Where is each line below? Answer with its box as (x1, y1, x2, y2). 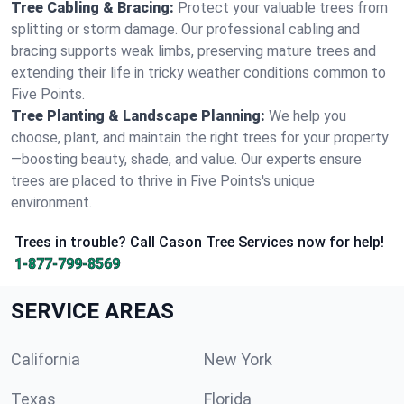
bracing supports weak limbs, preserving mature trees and (11, 42, 376, 60)
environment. (11, 194, 92, 211)
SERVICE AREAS (11, 298, 174, 324)
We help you (269, 107, 346, 124)
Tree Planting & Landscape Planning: (11, 107, 265, 124)
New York (204, 350, 272, 369)
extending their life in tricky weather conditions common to (11, 64, 386, 81)
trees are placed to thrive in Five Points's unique (11, 172, 315, 189)
